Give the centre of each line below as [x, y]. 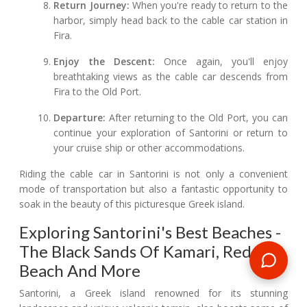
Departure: [80, 118]
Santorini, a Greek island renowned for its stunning [153, 293]
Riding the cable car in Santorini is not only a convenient [153, 174]
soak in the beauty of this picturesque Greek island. [132, 204]
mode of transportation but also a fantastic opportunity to [153, 189]
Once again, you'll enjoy [221, 62]
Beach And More [80, 271]
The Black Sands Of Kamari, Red [135, 251]
